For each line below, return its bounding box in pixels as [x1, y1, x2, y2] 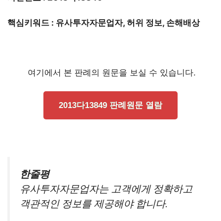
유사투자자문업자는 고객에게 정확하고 [20, 184, 192, 194]
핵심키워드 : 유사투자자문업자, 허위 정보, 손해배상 [7, 17, 200, 28]
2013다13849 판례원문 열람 [59, 101, 162, 110]
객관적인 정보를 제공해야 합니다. [20, 198, 168, 209]
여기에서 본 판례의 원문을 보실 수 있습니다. [25, 67, 196, 77]
